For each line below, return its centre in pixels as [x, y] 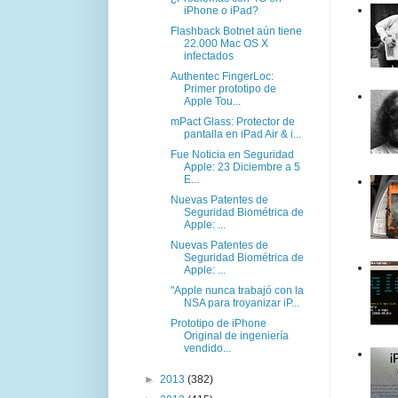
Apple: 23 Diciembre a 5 [242, 167]
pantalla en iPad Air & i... [242, 134]
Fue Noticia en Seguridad [232, 154]
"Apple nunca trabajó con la [237, 290]
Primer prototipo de [230, 88]
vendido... [207, 348]
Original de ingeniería [236, 335]
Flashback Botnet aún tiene [236, 31]
